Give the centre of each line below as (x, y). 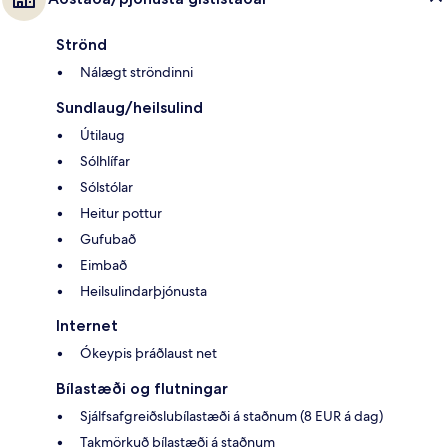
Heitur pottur (121, 212)
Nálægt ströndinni (136, 71)
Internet (87, 325)
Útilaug (102, 134)
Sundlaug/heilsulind (129, 107)
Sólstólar (106, 186)
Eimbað (103, 264)
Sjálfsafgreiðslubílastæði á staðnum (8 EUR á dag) (231, 415)
